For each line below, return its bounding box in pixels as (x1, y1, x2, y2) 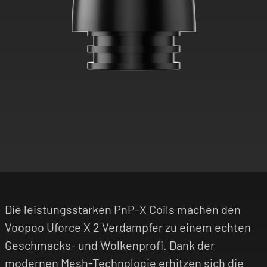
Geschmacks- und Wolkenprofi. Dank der (5, 238, 215, 253)
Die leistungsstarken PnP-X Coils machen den (5, 202, 241, 217)
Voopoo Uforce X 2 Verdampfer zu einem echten (5, 220, 251, 235)
